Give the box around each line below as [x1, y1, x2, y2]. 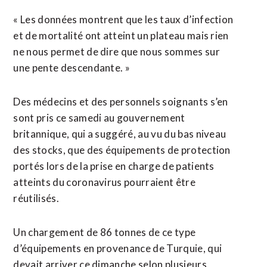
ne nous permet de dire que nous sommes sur [13, 45, 220, 58]
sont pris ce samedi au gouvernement [13, 111, 185, 124]
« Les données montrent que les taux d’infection [13, 13, 234, 26]
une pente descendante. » [13, 61, 131, 74]
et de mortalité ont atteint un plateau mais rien [13, 29, 229, 42]
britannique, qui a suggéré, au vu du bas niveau [13, 128, 226, 140]
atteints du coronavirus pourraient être [13, 176, 195, 188]
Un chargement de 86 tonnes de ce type [13, 226, 196, 238]
